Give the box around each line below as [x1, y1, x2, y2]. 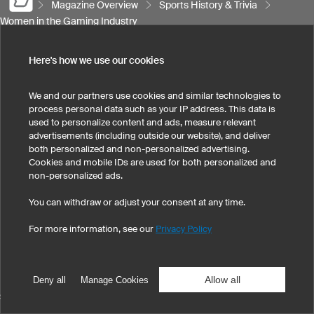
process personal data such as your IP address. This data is [29, 104, 275, 114]
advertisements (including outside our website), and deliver [29, 130, 271, 141]
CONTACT [14, 162, 60, 174]
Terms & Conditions [112, 264, 202, 275]
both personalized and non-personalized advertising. [29, 144, 250, 154]
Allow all [204, 274, 240, 285]
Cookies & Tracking [202, 247, 290, 259]
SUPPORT [14, 115, 60, 127]
